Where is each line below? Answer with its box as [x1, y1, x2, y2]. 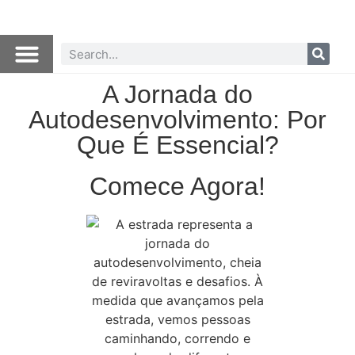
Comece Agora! [90, 172, 265, 200]
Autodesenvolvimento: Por [29, 105, 326, 134]
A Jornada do [102, 80, 253, 109]
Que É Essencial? [76, 131, 279, 159]
